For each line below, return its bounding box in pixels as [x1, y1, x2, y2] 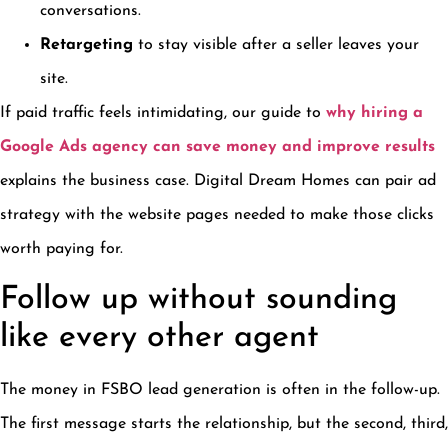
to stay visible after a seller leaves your [133, 37, 419, 54]
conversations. [40, 3, 141, 20]
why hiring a [326, 105, 423, 122]
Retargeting [40, 37, 133, 54]
